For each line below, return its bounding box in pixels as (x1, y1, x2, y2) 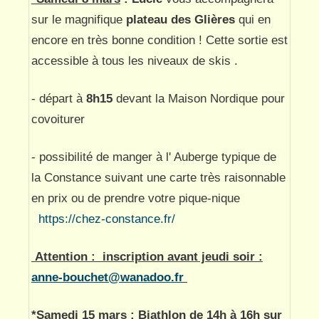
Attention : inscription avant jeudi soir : (35, 249, 263, 263)
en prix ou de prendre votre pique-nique (31, 190, 244, 205)
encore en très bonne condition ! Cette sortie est (31, 32, 288, 47)
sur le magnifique (31, 11, 126, 26)
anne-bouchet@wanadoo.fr (31, 269, 184, 284)
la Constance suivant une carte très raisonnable (31, 169, 286, 184)
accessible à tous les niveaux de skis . (31, 53, 238, 68)
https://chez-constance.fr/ (38, 211, 175, 226)
